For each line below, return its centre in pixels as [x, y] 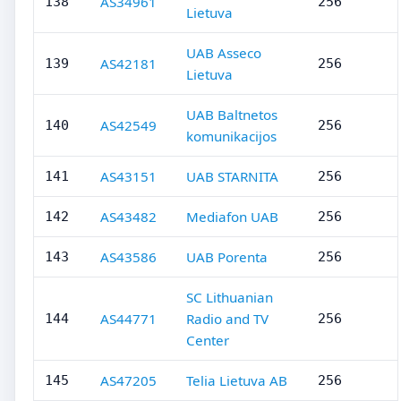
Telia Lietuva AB [237, 380]
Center [208, 340]
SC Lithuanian [230, 297]
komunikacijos [231, 136]
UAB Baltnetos [232, 115]
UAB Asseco [224, 53]
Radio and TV [227, 319]
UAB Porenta [227, 257]
